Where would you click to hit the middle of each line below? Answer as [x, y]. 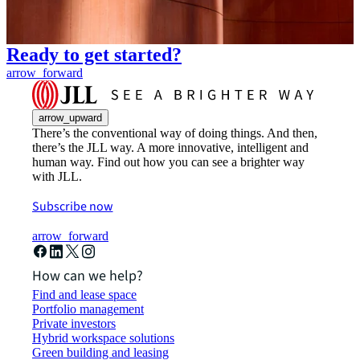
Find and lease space [84, 295]
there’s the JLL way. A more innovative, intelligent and [170, 148]
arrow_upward [70, 118]
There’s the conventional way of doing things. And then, [175, 133]
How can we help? [88, 276]
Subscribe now [73, 207]
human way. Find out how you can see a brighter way [168, 162]
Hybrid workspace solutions [103, 338]
